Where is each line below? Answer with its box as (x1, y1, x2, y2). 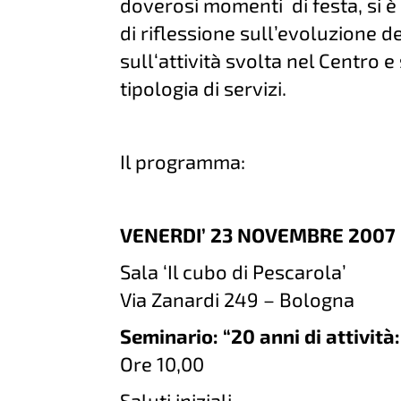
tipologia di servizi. (120, 76, 287, 99)
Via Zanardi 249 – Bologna (120, 287, 355, 311)
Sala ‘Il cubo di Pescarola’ (120, 260, 347, 283)
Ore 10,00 (120, 352, 205, 375)
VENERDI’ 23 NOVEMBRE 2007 (120, 223, 397, 246)
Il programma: (120, 149, 246, 173)
